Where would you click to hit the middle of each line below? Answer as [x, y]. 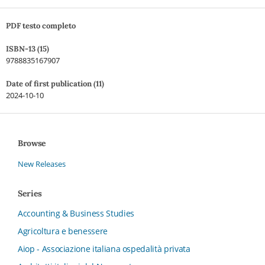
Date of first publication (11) [55, 83]
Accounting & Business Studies [76, 213]
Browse [32, 143]
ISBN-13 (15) [27, 49]
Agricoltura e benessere [63, 231]
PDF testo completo [41, 25]
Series [30, 193]
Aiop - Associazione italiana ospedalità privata [104, 248]
